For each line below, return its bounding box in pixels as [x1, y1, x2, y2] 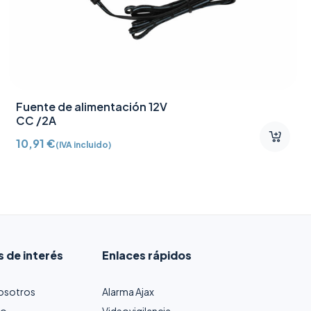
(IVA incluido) [56, 140, 112, 151]
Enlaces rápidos [101, 248, 192, 263]
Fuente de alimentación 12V [16, 99, 168, 115]
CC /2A [16, 113, 57, 128]
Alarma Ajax [101, 285, 154, 299]
